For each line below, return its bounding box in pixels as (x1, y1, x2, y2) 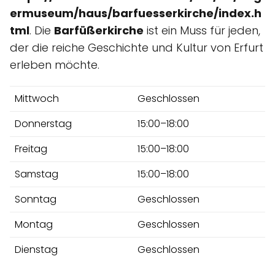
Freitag (15, 141, 47, 156)
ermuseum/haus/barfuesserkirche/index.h (10, 5, 261, 21)
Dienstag (15, 242, 58, 257)
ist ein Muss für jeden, (144, 22, 260, 38)
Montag (15, 217, 53, 231)
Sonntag (15, 192, 56, 206)
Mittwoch (15, 91, 59, 106)
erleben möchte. (10, 56, 99, 72)
